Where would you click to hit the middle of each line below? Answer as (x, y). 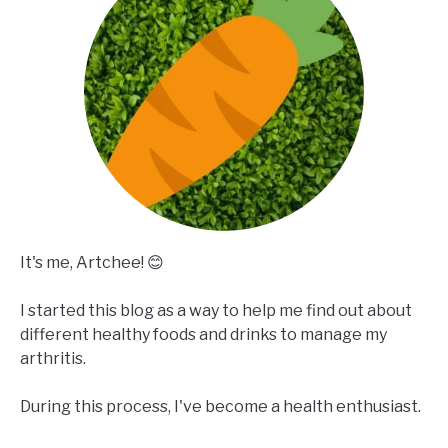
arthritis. (53, 359)
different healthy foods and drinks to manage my (203, 335)
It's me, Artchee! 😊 (92, 263)
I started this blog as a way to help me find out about (216, 311)
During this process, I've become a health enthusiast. (220, 407)
